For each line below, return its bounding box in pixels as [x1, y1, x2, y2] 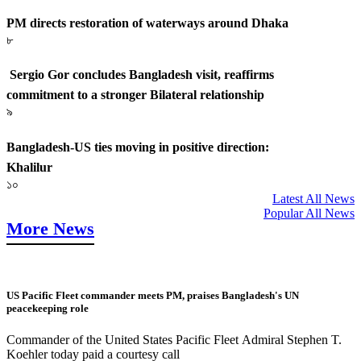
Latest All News [272, 191, 355, 205]
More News [6, 218, 94, 239]
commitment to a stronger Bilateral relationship [6, 88, 264, 102]
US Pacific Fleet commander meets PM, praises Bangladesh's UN [6, 288, 299, 301]
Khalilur [6, 160, 52, 174]
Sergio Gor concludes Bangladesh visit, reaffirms [6, 68, 274, 82]
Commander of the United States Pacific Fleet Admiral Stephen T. [6, 333, 342, 346]
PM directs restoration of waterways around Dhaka [6, 16, 292, 31]
